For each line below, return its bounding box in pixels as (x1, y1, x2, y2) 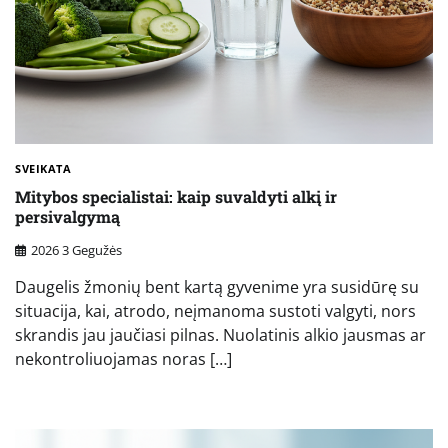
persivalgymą (15, 206, 120, 228)
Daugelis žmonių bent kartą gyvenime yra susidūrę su (15, 275, 419, 298)
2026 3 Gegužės (31, 240, 122, 259)
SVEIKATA (15, 160, 71, 176)
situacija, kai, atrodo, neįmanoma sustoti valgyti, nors (15, 299, 416, 322)
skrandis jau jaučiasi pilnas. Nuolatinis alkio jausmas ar (15, 323, 426, 346)
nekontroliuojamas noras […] (15, 347, 232, 370)
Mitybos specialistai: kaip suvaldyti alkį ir (15, 186, 337, 208)
